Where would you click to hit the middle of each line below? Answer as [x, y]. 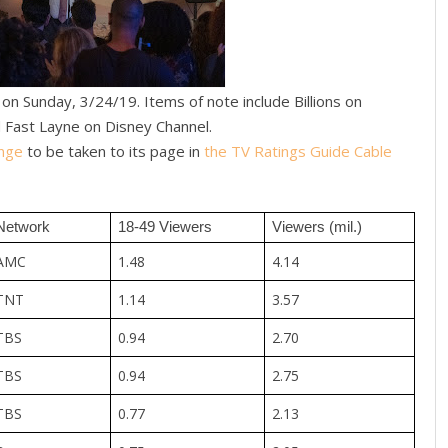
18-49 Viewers [164, 226]
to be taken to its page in [113, 151]
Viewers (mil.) [316, 226]
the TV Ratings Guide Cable [298, 151]
